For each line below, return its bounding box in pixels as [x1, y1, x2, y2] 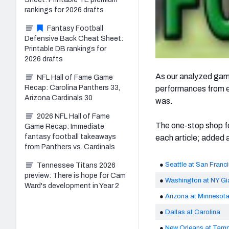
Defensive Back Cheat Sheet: [25, 34, 123, 42]
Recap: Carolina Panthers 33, [25, 83, 120, 91]
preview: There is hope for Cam [25, 171, 126, 179]
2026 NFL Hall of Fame [37, 112, 110, 120]
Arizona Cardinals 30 [25, 94, 93, 102]
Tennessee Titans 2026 [37, 161, 116, 169]
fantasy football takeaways [25, 132, 116, 141]
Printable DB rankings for [25, 44, 106, 53]
